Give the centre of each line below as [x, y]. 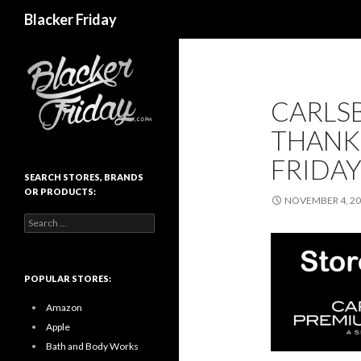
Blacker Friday [71, 19]
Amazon [64, 307]
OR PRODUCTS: [60, 191]
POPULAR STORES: [68, 278]
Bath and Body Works [92, 346]
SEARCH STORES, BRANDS [84, 176]
